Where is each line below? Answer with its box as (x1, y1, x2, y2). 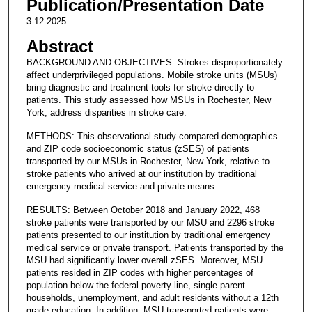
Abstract (26, 36, 93, 56)
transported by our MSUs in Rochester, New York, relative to (26, 155, 270, 166)
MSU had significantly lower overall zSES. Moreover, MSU (26, 254, 263, 265)
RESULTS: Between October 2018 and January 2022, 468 (26, 204, 260, 215)
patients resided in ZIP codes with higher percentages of (26, 267, 253, 278)
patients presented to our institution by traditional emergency (26, 229, 270, 240)
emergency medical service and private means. (26, 180, 217, 192)
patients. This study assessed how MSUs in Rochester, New (26, 94, 271, 105)
